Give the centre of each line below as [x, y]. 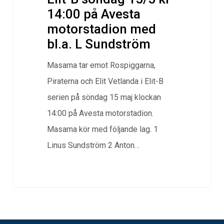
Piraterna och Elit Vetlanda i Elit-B [105, 81]
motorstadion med [101, 29]
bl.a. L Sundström [98, 44]
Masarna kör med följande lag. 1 [102, 129]
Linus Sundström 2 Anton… [93, 145]
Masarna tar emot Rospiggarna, [101, 65]
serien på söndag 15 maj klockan [104, 97]
